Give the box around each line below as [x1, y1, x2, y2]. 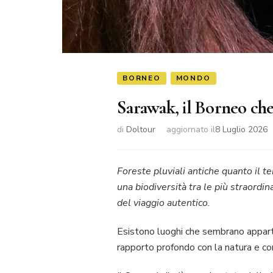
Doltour [126, 124, 155, 136]
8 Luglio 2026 [215, 124, 268, 136]
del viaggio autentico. [117, 196, 210, 210]
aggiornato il [166, 124, 215, 136]
